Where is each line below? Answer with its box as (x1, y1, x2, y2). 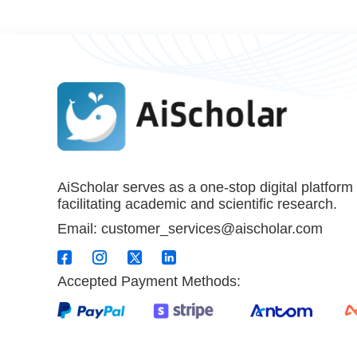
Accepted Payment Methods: (57, 273, 241, 289)
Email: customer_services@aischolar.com (57, 220, 323, 237)
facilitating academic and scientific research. (57, 195, 337, 212)
